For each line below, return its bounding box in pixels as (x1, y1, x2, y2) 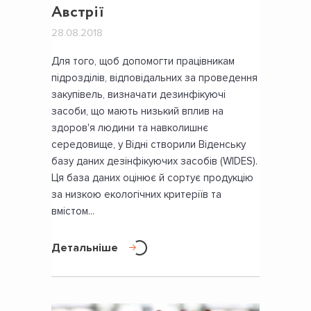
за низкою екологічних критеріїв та (51, 187, 221, 201)
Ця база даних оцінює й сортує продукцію (51, 171, 253, 184)
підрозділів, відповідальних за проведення (51, 71, 258, 84)
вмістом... (51, 204, 94, 217)
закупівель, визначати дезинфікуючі (51, 87, 226, 101)
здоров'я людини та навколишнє (51, 121, 208, 134)
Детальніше (51, 240, 118, 255)
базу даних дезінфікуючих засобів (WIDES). (51, 154, 258, 167)
